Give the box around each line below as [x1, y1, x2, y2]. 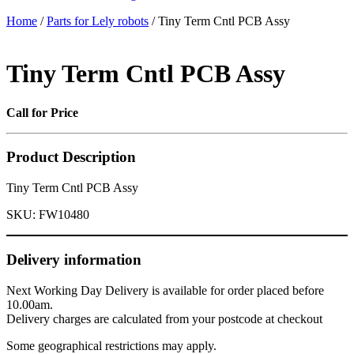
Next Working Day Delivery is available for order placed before [6, 283, 324, 297]
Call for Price [6, 105, 78, 119]
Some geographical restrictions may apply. [6, 338, 217, 352]
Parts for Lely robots [47, 13, 149, 28]
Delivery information [6, 250, 141, 268]
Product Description [6, 149, 136, 166]
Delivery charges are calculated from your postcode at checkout [6, 311, 322, 326]
